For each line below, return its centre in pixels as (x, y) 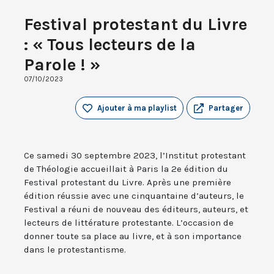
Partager (226, 108)
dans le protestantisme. (75, 250)
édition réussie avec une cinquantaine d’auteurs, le (134, 196)
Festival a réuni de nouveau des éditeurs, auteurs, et (136, 209)
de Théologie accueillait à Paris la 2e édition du (126, 169)
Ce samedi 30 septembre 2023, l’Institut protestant (135, 156)
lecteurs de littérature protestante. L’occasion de (129, 223)
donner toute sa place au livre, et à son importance (133, 236)
